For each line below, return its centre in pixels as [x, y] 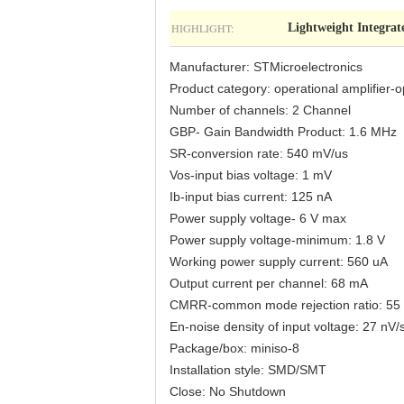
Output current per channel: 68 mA [269, 283]
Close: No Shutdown [228, 391]
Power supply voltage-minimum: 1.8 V [277, 240]
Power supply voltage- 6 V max [258, 218]
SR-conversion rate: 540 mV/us [259, 153]
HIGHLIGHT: [202, 28]
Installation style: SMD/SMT [248, 370]
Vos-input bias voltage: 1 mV [251, 175]
